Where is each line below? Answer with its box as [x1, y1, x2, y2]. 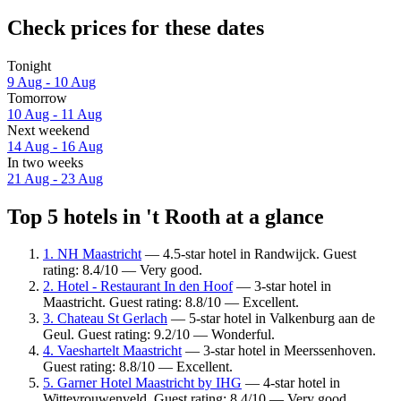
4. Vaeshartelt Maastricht [43, 343, 182, 359]
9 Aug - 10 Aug [7, 73, 96, 90]
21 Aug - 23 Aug [7, 170, 103, 186]
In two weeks [7, 154, 83, 170]
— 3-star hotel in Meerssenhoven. [182, 343, 376, 359]
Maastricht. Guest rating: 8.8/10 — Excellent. [43, 294, 299, 311]
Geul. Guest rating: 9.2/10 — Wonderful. [43, 327, 275, 343]
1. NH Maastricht [43, 246, 141, 262]
